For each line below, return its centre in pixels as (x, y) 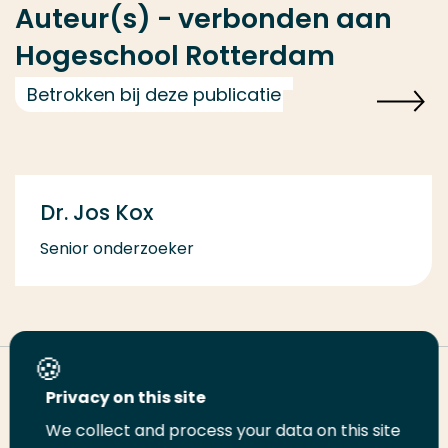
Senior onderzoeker (117, 248)
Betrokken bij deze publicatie (154, 94)
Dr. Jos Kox (96, 212)
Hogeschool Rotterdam (175, 55)
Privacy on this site (125, 397)
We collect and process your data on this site (223, 430)
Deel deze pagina (83, 377)
